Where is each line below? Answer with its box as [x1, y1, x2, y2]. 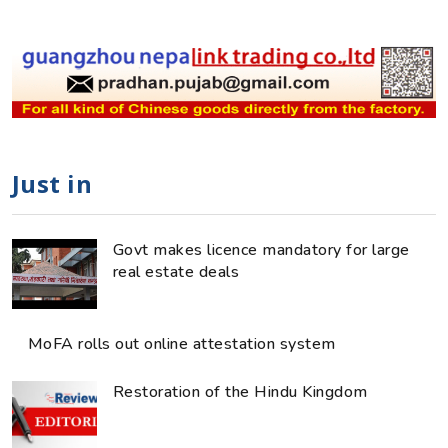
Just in [12, 167, 93, 201]
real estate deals [113, 261, 240, 284]
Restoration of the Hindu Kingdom [113, 381, 368, 404]
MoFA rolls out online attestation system [28, 333, 336, 356]
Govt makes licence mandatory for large [113, 239, 410, 262]
